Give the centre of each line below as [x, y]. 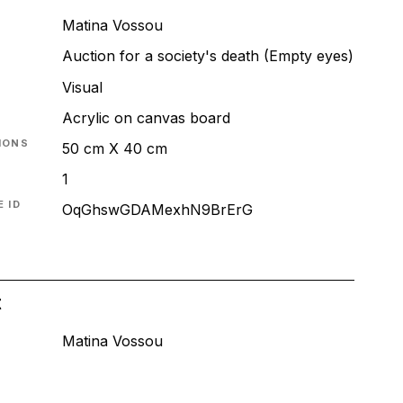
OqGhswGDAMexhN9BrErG [157, 210]
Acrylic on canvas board [146, 117]
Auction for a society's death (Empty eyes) [207, 56]
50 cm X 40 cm [114, 148]
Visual [82, 87]
